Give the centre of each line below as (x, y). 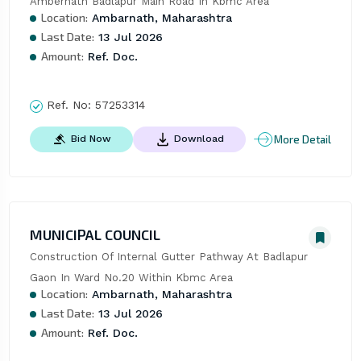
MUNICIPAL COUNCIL (95, 235)
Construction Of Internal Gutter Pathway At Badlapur (168, 257)
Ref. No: (68, 105)
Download (199, 139)
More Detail (303, 139)
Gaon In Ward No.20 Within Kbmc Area (131, 278)
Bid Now (91, 139)
